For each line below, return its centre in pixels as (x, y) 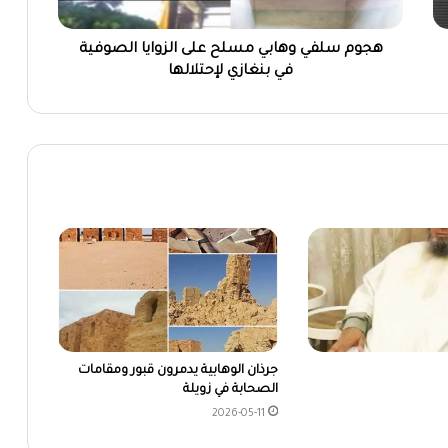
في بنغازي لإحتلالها (230, 72)
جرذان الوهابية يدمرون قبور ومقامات (178, 371)
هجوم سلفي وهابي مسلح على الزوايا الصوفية (230, 50)
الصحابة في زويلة (231, 390)
